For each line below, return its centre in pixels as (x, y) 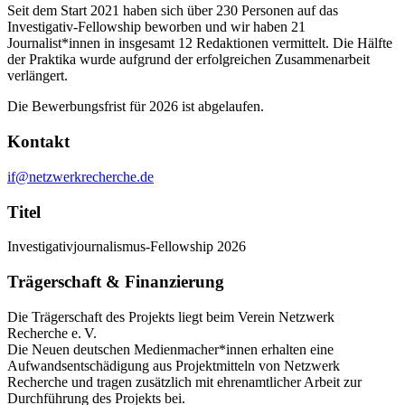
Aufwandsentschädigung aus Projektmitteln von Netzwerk (174, 365)
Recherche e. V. (54, 333)
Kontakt (38, 142)
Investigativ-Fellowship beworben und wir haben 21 (156, 27)
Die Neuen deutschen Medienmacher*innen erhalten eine (170, 349)
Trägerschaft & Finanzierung (116, 281)
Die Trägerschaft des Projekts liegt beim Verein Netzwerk (171, 316)
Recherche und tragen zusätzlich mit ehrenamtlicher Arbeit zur (184, 381)
